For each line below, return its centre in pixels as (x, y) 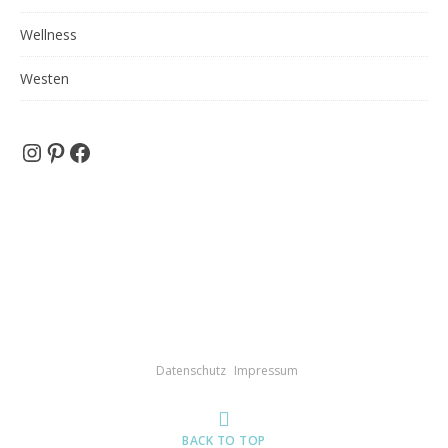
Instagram (76, 151)
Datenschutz (190, 370)
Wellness (48, 34)
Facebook (119, 151)
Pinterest (94, 151)
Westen (44, 78)
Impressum (265, 370)
